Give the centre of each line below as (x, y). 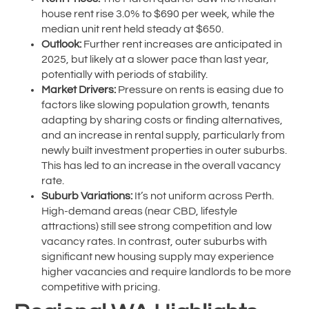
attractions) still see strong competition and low (157, 227)
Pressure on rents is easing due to (200, 90)
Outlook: (61, 44)
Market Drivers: (79, 90)
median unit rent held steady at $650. (132, 29)
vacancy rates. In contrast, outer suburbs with (154, 242)
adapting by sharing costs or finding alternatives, (162, 120)
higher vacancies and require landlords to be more (166, 272)
